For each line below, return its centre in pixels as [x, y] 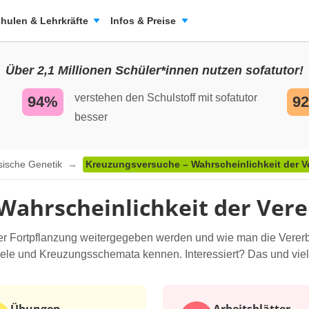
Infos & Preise [143, 21]
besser [91, 117]
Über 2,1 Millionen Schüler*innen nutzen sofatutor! [154, 70]
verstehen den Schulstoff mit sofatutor [166, 98]
